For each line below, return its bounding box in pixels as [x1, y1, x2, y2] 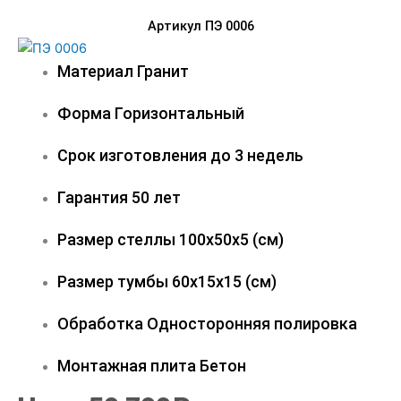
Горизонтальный [114, 103, 244, 123]
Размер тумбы [56, 271, 172, 291]
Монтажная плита [56, 355, 200, 375]
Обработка [56, 313, 147, 333]
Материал [56, 61, 137, 81]
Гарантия [56, 187, 132, 207]
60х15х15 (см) [171, 271, 277, 291]
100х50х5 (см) [178, 229, 284, 249]
